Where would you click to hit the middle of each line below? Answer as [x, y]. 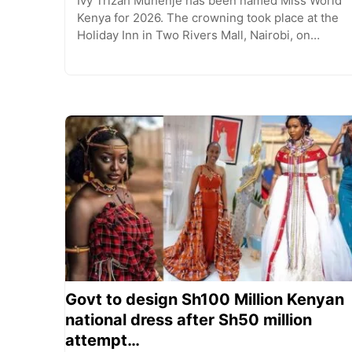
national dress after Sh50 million [189, 320]
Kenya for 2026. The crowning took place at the [208, 18]
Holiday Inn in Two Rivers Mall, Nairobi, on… [198, 35]
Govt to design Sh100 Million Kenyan [205, 300]
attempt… [103, 341]
